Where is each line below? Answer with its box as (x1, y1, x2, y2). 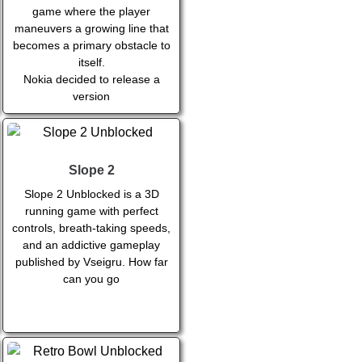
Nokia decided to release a (23, 73, 160, 86)
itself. (78, 56, 105, 69)
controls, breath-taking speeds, (12, 221, 171, 235)
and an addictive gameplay (23, 238, 161, 252)
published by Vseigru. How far (15, 255, 168, 269)
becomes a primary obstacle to (12, 39, 170, 53)
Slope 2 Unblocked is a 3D (23, 187, 159, 201)
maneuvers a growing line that (14, 22, 169, 36)
